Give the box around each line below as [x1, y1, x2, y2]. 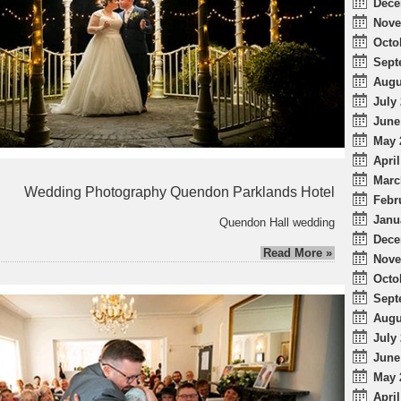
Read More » [263, 245, 332, 260]
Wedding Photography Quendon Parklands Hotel [24, 183, 335, 200]
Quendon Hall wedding [219, 215, 335, 229]
